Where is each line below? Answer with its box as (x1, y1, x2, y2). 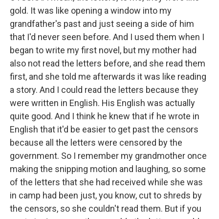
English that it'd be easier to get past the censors (10, 124, 198, 135)
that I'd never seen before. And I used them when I (10, 32, 204, 43)
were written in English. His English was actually (10, 98, 195, 109)
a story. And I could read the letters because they (10, 85, 198, 95)
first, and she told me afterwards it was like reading (10, 71, 206, 82)
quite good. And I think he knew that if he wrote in (10, 111, 199, 122)
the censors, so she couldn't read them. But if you (10, 203, 201, 214)
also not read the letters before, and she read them (10, 58, 205, 69)
